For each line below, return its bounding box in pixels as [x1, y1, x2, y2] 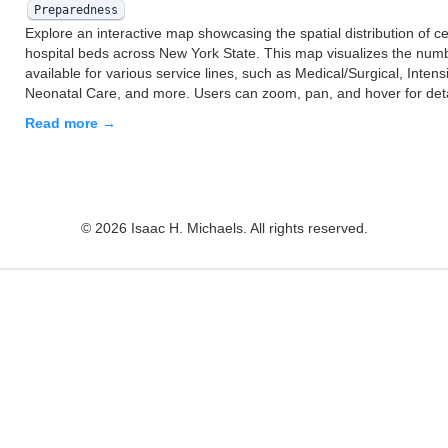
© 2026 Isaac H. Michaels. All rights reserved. [80, 220, 368, 236]
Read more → [25, 114, 116, 131]
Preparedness [33, 2, 118, 17]
